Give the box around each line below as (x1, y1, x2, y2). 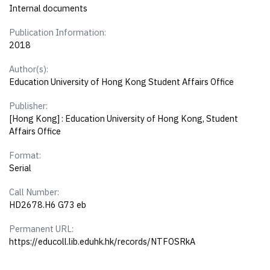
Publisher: (9, 100, 48, 112)
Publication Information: (9, 27, 107, 39)
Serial (9, 162, 32, 174)
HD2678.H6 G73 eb (9, 199, 87, 211)
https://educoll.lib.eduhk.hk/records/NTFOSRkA (9, 236, 196, 248)
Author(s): (9, 63, 49, 75)
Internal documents (9, 2, 88, 14)
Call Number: (9, 186, 60, 198)
